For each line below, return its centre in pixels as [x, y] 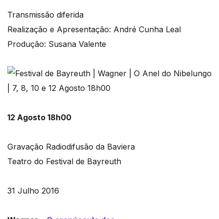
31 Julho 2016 [33, 191]
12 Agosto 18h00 [39, 118]
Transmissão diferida [45, 15]
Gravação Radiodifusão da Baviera [71, 147]
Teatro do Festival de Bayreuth [64, 162]
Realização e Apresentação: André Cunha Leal [94, 30]
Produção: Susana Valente [57, 44]
